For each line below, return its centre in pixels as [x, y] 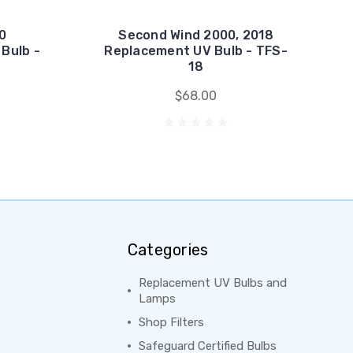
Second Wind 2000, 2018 [196, 35]
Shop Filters [171, 322]
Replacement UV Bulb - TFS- [196, 51]
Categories [168, 250]
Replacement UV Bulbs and [212, 283]
